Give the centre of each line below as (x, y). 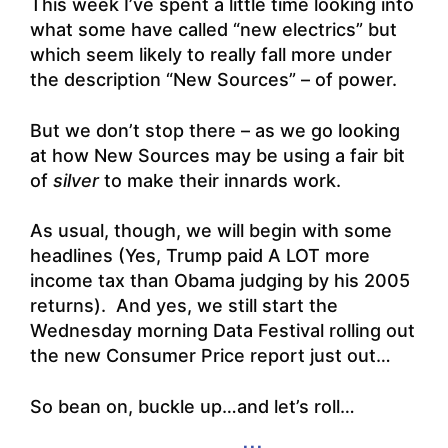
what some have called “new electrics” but (213, 30)
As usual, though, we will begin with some (211, 231)
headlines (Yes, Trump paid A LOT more (200, 256)
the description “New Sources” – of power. (213, 80)
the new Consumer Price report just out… (210, 356)
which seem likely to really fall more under (211, 55)
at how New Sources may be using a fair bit (217, 155)
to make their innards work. (220, 180)
